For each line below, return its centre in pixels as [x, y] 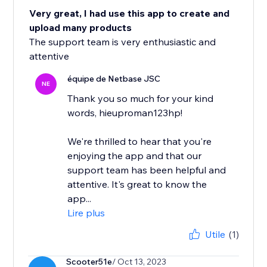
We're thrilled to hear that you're [140, 142]
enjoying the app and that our [135, 156]
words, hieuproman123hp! [125, 113]
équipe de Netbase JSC [114, 79]
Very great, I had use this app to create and [130, 13]
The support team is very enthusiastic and [123, 42]
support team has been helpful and [147, 170]
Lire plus [86, 213]
